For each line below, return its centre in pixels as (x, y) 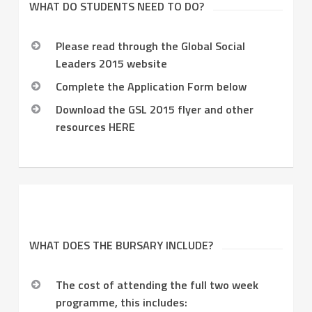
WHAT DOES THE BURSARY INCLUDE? (121, 245)
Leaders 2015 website (111, 64)
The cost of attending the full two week (157, 285)
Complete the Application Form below (151, 87)
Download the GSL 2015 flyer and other (154, 110)
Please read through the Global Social (150, 46)
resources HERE (95, 127)
